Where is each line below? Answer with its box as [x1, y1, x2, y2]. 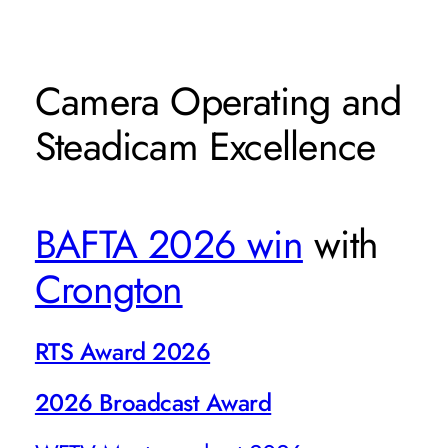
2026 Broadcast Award [34, 384, 272, 420]
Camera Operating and [34, 73, 402, 130]
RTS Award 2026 [34, 333, 211, 369]
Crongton [34, 260, 183, 318]
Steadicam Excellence [34, 118, 376, 175]
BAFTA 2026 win [34, 215, 303, 273]
